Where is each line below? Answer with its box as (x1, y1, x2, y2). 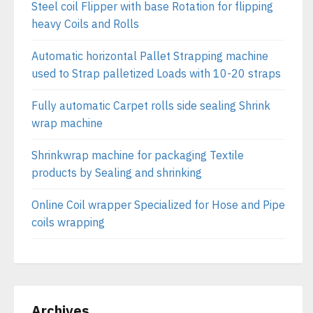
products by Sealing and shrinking (31, 166, 202, 180)
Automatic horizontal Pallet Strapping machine (31, 49, 268, 63)
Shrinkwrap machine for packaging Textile (31, 148, 244, 162)
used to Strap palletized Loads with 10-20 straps (31, 66, 281, 80)
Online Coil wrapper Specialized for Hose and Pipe (31, 198, 285, 212)
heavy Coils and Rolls (31, 17, 139, 31)
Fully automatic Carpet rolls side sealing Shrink (31, 99, 270, 112)
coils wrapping (31, 215, 105, 229)
